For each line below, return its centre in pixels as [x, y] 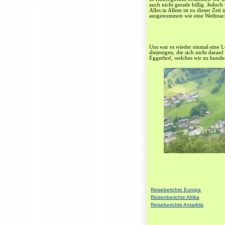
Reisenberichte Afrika [175, 197]
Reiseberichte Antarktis [177, 205]
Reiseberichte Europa [176, 190]
